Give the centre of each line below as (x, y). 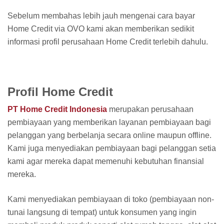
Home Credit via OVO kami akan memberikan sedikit (101, 28)
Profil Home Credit (60, 91)
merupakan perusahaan (150, 109)
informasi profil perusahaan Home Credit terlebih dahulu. (108, 41)
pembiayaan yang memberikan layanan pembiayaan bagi (109, 122)
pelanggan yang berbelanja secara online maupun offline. (109, 135)
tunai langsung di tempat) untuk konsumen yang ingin (102, 212)
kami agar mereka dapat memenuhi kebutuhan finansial (106, 161)
